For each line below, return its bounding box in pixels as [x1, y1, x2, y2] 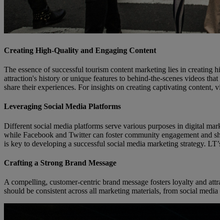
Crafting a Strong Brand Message [4, 158, 116, 167]
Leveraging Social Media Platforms [4, 102, 121, 111]
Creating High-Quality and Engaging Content [4, 46, 156, 55]
